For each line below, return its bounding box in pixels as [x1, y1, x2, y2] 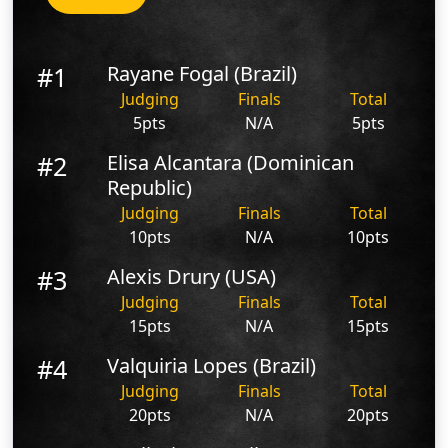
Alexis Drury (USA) [107, 262, 277, 290]
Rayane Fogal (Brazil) [107, 59, 298, 87]
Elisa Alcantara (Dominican [107, 148, 355, 176]
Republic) [107, 173, 193, 201]
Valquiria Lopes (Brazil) [107, 351, 317, 379]
